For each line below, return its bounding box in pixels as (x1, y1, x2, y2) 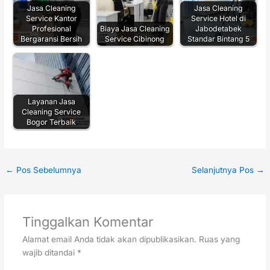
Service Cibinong (105, 34, 165, 43)
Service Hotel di (191, 13, 246, 23)
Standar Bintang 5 (187, 34, 250, 43)
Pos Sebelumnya (14, 165, 82, 175)
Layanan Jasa (27, 97, 75, 107)
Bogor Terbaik (27, 118, 77, 127)
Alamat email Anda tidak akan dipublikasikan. (22, 234, 196, 244)
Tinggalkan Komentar (22, 213, 153, 230)
